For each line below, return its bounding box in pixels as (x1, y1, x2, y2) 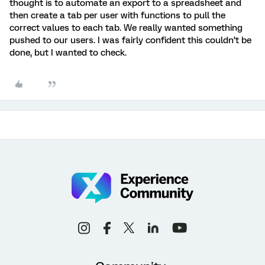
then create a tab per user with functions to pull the (9, 9, 225, 21)
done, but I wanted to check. (9, 47, 129, 58)
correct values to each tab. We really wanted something (9, 22, 243, 33)
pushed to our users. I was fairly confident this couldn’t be (9, 34, 251, 46)
